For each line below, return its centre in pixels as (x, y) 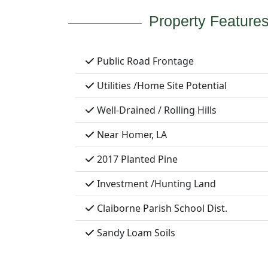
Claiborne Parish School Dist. (161, 208)
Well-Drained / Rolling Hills (156, 110)
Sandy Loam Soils (135, 233)
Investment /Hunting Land (155, 184)
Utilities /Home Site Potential (161, 86)
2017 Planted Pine (136, 159)
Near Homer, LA (131, 135)
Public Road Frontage (144, 61)
